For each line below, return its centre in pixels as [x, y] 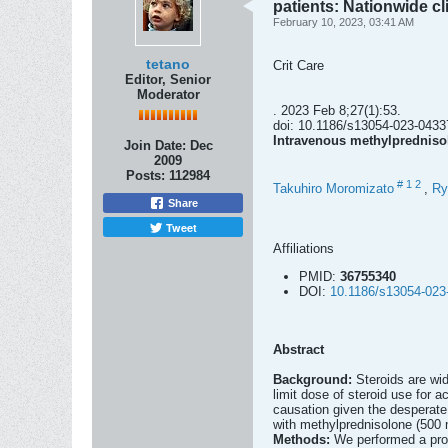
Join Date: [154, 145]
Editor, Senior [168, 79]
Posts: [145, 175]
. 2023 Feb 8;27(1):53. [337, 110]
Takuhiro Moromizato [333, 189]
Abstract [298, 350]
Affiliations [303, 249]
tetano [168, 64]
